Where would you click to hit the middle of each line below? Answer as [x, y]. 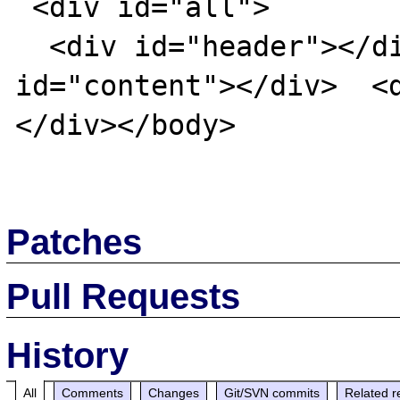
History [68, 355]
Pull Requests [124, 296]
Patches [75, 242]
